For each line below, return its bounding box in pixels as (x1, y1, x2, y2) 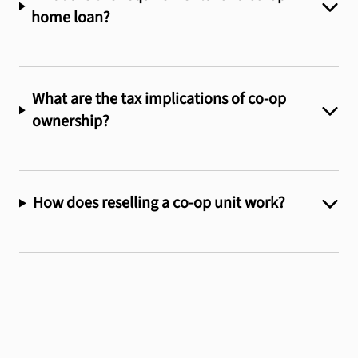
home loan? (31, 6, 111, 29)
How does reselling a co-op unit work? (32, 192, 285, 215)
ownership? (31, 110, 109, 133)
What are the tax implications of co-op (31, 88, 286, 111)
